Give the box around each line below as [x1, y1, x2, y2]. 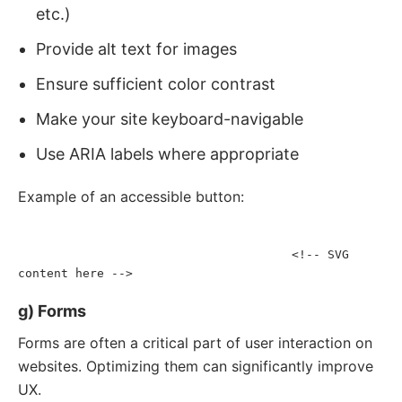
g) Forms [18, 301, 86, 320]
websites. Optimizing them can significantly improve [18, 357, 373, 375]
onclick [232, 232, 278, 241]
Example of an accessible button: [18, 188, 244, 205]
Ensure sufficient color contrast [36, 74, 275, 93]
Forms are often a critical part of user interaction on [18, 334, 372, 352]
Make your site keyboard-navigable [36, 109, 303, 128]
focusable [174, 250, 233, 260]
